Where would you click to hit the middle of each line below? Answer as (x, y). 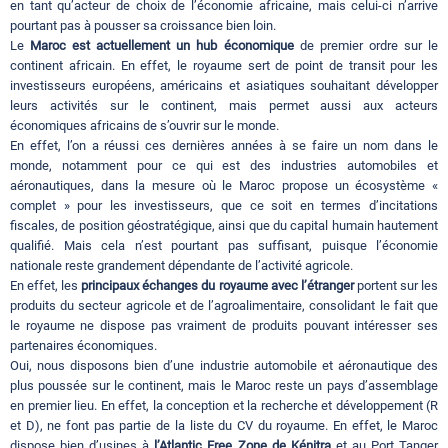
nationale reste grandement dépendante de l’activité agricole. (181, 266)
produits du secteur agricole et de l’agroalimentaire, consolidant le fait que (224, 306)
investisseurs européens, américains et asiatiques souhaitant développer (224, 86)
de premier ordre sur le (369, 46)
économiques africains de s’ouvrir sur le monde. (144, 126)
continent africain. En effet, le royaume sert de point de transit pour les (224, 66)
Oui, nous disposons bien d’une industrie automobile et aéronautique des (224, 366)
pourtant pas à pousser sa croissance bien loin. (143, 26)
